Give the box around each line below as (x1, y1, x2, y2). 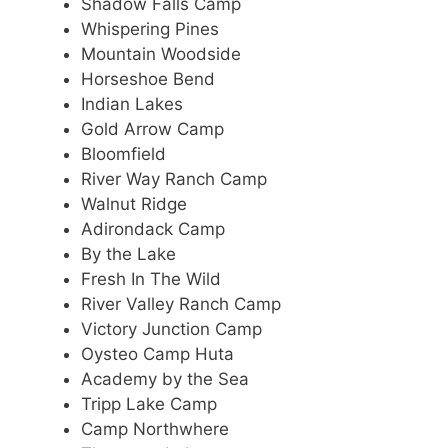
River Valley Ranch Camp (81, 293, 281, 314)
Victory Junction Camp (81, 318, 262, 339)
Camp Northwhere (81, 418, 229, 439)
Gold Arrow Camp (81, 118, 224, 139)
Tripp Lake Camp (81, 393, 217, 414)
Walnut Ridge (81, 193, 187, 214)
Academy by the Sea (81, 368, 249, 389)
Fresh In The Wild (81, 268, 221, 289)
